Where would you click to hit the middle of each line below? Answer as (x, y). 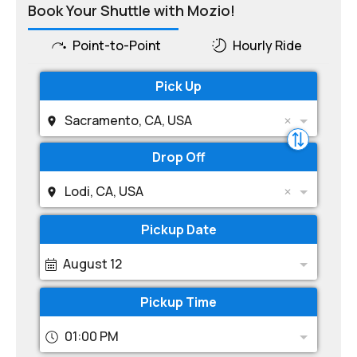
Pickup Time (178, 302)
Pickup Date (178, 229)
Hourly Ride (268, 45)
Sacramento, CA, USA (128, 120)
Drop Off (178, 157)
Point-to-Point (116, 45)
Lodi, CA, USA (104, 191)
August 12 (92, 264)
